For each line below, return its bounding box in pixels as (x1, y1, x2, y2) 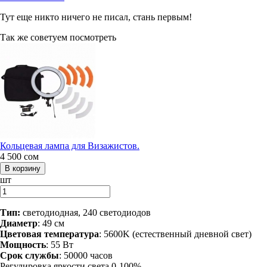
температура (44, 228, 99, 239)
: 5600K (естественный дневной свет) (99, 228, 252, 239)
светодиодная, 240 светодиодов (20, 207, 151, 218)
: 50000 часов (59, 250, 113, 260)
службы (25, 250, 59, 260)
